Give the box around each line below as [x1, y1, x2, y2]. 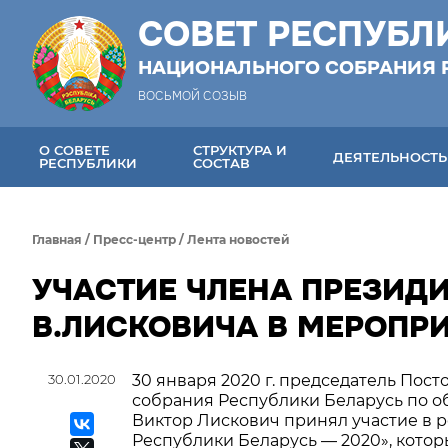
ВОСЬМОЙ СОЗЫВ [138, 88, 247, 104]
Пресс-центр [93, 232, 176, 247]
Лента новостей [187, 232, 290, 247]
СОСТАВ [193, 155, 251, 171]
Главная [32, 232, 82, 247]
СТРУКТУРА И [193, 142, 288, 158]
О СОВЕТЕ [39, 142, 110, 158]
